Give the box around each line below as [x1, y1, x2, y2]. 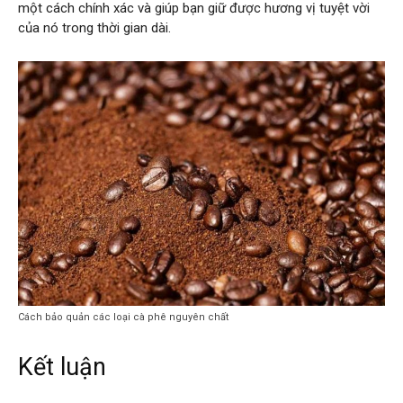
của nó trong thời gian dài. [18, 19, 171, 36]
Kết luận [18, 353, 106, 382]
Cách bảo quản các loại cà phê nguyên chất [18, 311, 228, 324]
